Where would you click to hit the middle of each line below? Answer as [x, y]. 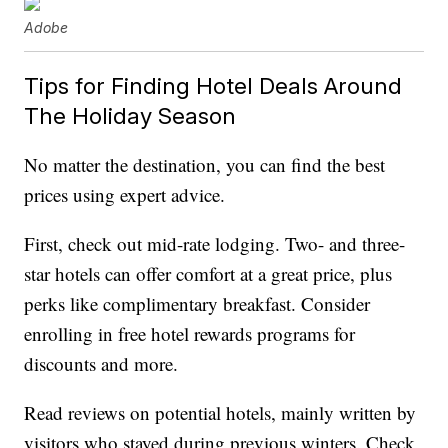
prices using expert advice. [125, 195]
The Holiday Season [130, 116]
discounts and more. [101, 364]
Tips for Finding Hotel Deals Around [213, 86]
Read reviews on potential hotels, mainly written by [220, 413]
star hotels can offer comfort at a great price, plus [208, 274]
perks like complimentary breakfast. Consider [197, 304]
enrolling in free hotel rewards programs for [190, 334]
